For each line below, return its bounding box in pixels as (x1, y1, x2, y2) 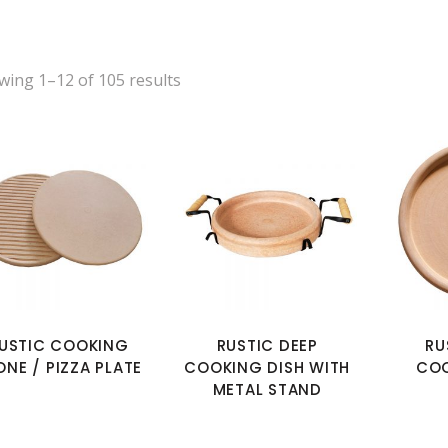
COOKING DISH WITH (184, 356, 350, 378)
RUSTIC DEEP (216, 334, 318, 356)
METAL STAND (212, 378, 322, 400)
